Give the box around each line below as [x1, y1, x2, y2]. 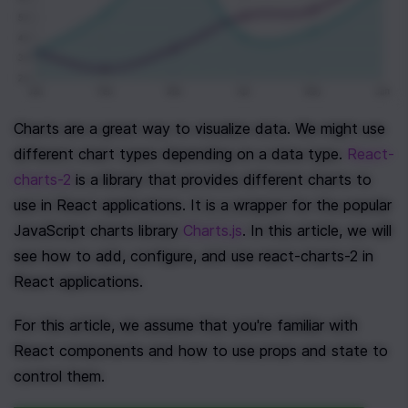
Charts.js [183, 221, 242, 240]
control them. [14, 367, 105, 386]
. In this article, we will [242, 221, 392, 240]
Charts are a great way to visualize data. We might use [14, 119, 385, 138]
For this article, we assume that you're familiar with [14, 316, 358, 335]
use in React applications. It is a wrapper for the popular [14, 196, 392, 215]
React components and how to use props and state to [14, 342, 388, 361]
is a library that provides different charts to [71, 170, 372, 189]
